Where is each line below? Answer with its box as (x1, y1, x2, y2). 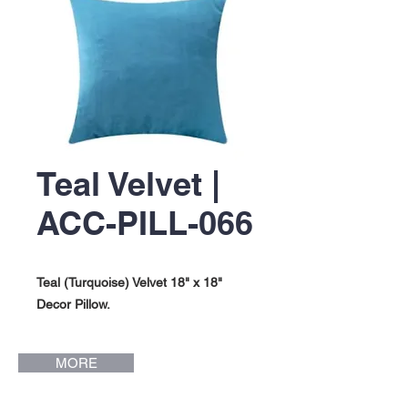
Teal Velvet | (36, 164, 220, 203)
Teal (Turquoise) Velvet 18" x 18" (36, 275, 222, 290)
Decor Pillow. (36, 297, 110, 311)
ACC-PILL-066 (36, 203, 253, 242)
